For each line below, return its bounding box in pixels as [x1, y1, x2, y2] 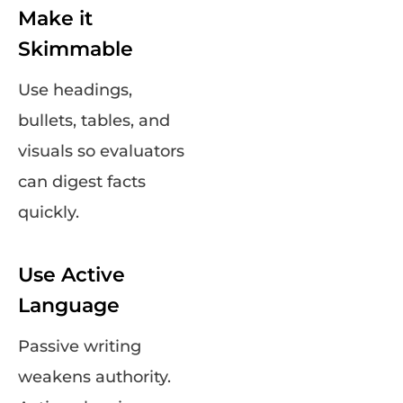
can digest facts [18, 172, 146, 193]
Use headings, [18, 80, 132, 101]
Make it [18, 6, 93, 31]
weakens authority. [18, 367, 171, 388]
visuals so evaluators [18, 141, 184, 162]
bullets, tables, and [18, 111, 170, 131]
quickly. [18, 202, 79, 223]
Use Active [18, 263, 125, 288]
